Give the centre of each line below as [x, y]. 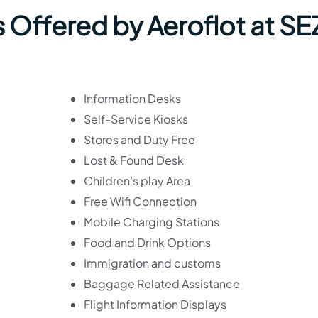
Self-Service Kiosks [136, 119]
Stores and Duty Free [139, 139]
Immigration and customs [152, 263]
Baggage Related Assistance [161, 284]
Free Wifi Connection [140, 201]
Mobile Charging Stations [151, 222]
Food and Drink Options [147, 242]
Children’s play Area [137, 181]
